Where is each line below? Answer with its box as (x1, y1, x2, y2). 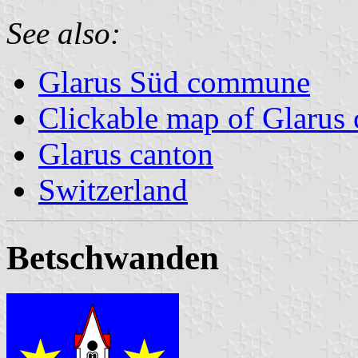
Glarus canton (38, 136, 213, 171)
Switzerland (38, 172, 188, 207)
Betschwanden (6, 238, 219, 276)
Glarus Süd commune (38, 64, 310, 99)
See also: (6, 15, 121, 50)
